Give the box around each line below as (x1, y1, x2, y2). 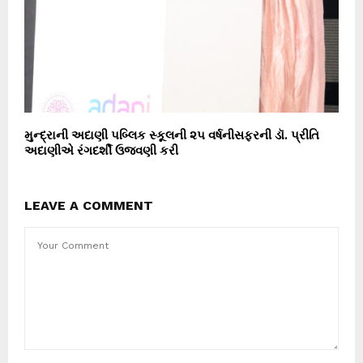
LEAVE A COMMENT (24, 197, 153, 213)
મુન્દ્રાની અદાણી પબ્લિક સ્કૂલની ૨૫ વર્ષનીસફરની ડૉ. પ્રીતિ (24, 126, 319, 143)
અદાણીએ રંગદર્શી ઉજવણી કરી (24, 141, 178, 158)
